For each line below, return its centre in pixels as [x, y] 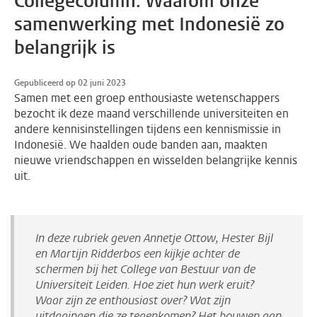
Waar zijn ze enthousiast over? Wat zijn [133, 300]
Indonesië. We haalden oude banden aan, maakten [141, 144]
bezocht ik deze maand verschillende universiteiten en [151, 113]
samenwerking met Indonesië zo [149, 24]
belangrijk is [65, 47]
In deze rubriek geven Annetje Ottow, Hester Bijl [154, 238]
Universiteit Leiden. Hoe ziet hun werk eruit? [145, 284]
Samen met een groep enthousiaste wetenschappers [147, 98]
